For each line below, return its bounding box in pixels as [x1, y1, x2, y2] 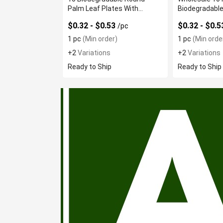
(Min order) [81, 35, 117, 43]
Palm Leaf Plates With [68, 4, 138, 12]
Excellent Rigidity [68, 14, 122, 22]
